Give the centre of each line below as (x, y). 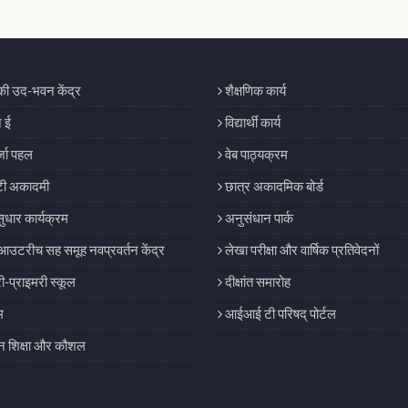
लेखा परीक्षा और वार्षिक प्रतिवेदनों (301, 250)
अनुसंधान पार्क (258, 218)
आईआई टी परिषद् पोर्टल (279, 313)
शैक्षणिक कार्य (254, 90)
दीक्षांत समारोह (256, 281)
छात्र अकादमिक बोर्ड (273, 186)
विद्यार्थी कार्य (251, 122)
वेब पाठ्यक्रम (255, 154)
